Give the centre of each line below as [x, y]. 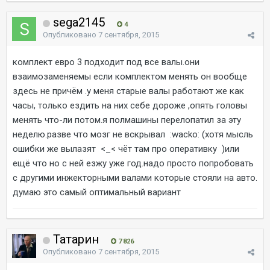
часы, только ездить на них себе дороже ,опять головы [130, 105]
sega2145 [79, 22]
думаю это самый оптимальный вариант [97, 192]
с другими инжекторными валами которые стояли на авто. [135, 178]
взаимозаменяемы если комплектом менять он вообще [130, 77]
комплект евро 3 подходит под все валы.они [106, 62]
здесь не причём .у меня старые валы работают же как [128, 91]
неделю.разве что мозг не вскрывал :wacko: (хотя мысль [133, 134]
